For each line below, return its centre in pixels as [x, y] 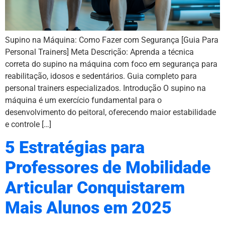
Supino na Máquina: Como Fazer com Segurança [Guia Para [112, 40]
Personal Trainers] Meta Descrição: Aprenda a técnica [99, 52]
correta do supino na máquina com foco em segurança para [111, 64]
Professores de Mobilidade [108, 168]
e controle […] [28, 124]
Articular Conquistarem [95, 188]
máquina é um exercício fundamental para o [83, 100]
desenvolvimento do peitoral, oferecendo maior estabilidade [110, 112]
